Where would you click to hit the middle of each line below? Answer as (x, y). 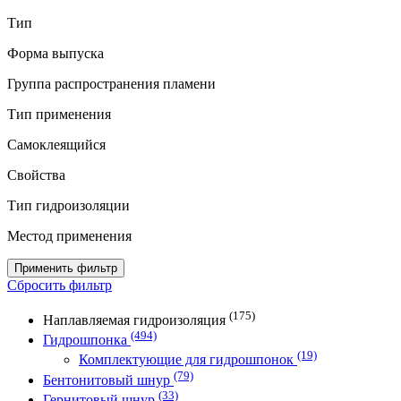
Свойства (36, 175)
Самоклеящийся (56, 145)
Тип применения (59, 115)
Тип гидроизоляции (68, 206)
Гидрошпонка (87, 340)
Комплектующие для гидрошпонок (188, 360)
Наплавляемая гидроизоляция (136, 320)
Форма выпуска (55, 54)
